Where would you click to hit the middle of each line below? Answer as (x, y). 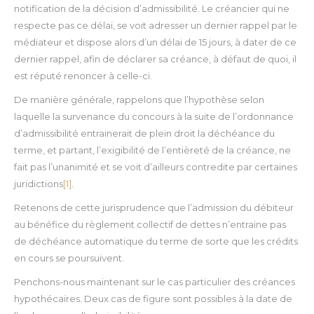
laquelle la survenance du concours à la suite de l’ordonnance (154, 117)
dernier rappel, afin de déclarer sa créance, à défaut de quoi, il (155, 59)
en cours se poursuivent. (70, 258)
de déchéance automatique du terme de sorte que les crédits (156, 241)
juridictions (39, 184)
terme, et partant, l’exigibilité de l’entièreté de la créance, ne (152, 150)
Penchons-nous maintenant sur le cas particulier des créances (155, 282)
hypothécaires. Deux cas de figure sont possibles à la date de (153, 299)
